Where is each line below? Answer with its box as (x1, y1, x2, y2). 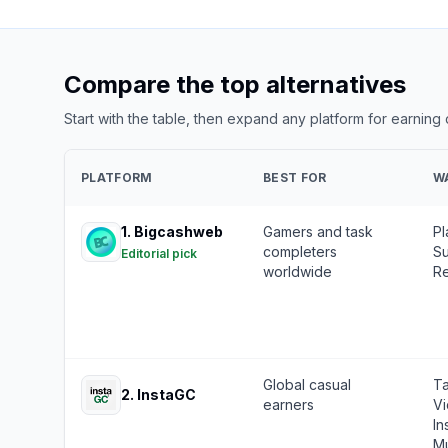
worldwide (263, 263, 332, 280)
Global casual (263, 376, 351, 393)
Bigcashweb (134, 223, 223, 240)
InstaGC (137, 386, 196, 403)
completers (263, 243, 337, 260)
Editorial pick (121, 246, 197, 261)
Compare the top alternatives (64, 70, 406, 99)
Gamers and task (263, 223, 373, 240)
